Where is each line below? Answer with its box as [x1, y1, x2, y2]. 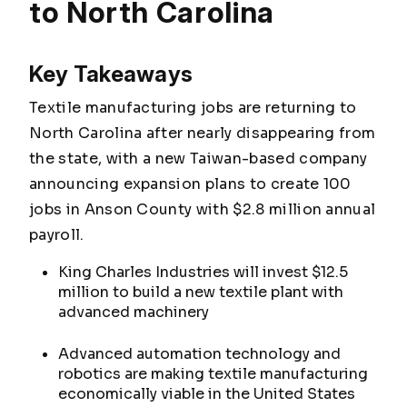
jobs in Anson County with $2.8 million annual [29, 200, 376, 219]
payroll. [29, 225, 84, 244]
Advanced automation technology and [58, 344, 341, 363]
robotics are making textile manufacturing [58, 364, 368, 383]
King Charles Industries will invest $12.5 [58, 263, 348, 282]
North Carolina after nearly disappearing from [29, 124, 376, 143]
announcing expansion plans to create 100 [29, 174, 352, 194]
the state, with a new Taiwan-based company [29, 149, 368, 168]
